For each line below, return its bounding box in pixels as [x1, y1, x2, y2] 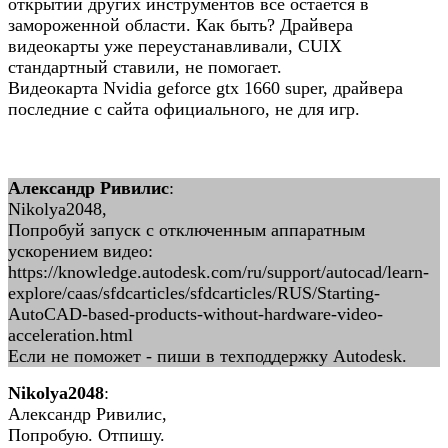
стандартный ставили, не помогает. [8, 57, 282, 77]
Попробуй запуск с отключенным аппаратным [8, 220, 365, 240]
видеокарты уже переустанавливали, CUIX [8, 36, 342, 56]
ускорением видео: [8, 241, 153, 261]
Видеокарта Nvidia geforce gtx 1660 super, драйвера [8, 78, 403, 98]
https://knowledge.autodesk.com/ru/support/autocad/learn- [8, 262, 429, 282]
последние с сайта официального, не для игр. [8, 99, 360, 119]
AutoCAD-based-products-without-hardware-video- [8, 304, 383, 324]
